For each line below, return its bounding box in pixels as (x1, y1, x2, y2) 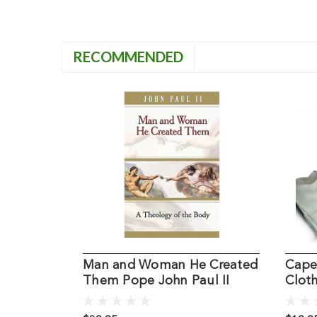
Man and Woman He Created (83, 259, 258, 272)
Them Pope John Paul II (83, 275, 230, 288)
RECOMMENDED (73, 47, 183, 65)
